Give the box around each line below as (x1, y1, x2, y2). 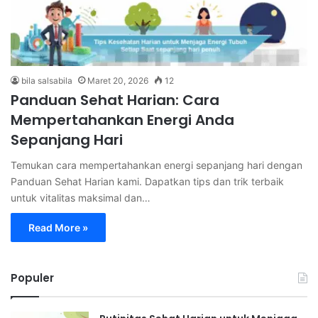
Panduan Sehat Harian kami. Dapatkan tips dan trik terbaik (11, 175, 284, 188)
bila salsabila (21, 75, 72, 87)
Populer (11, 270, 54, 286)
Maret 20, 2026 (87, 75, 148, 87)
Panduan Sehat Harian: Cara (11, 90, 219, 111)
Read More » (28, 221, 88, 234)
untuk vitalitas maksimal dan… (11, 192, 150, 204)
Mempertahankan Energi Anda (11, 110, 234, 131)
